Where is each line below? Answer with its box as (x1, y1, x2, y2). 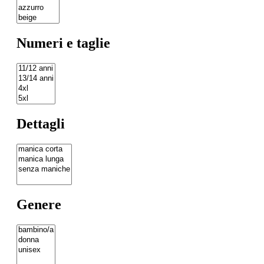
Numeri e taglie (16, 35, 110, 51)
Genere (16, 196, 61, 212)
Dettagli (16, 115, 65, 131)
